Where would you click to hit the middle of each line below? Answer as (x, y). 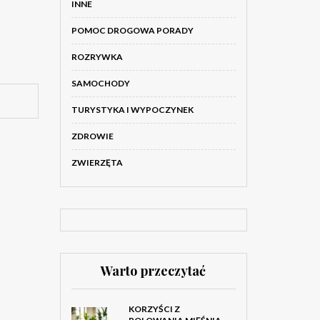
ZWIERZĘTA (97, 162)
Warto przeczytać (154, 271)
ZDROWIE (92, 136)
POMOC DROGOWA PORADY (132, 30)
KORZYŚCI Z (154, 309)
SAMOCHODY (100, 83)
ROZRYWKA (97, 57)
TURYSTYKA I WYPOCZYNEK (132, 110)
